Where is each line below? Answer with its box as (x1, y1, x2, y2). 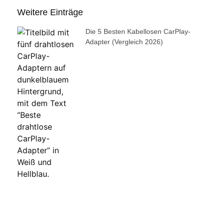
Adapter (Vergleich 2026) (85, 37, 163, 46)
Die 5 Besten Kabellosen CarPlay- (85, 27, 191, 35)
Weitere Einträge (17, 7, 83, 17)
